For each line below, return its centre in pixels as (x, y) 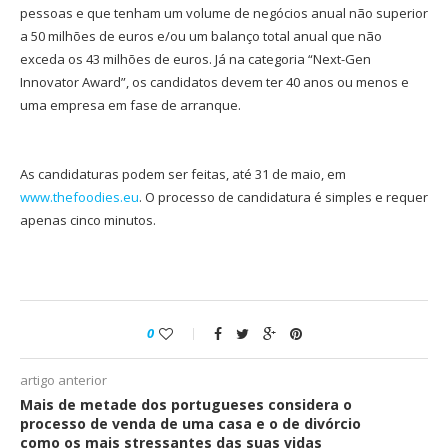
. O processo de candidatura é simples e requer (283, 197)
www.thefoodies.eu (79, 197)
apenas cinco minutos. (88, 220)
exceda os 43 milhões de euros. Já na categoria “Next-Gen (195, 59)
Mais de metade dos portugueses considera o (186, 405)
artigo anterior (63, 380)
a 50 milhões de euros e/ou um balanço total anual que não (201, 36)
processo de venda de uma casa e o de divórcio (190, 424)
